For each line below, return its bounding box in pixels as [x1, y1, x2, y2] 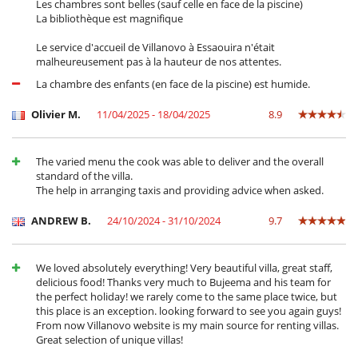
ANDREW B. [29, 213, 91, 229]
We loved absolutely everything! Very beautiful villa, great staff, [36, 261, 332, 276]
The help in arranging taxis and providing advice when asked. [36, 183, 324, 198]
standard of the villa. [36, 169, 133, 184]
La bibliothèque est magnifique [36, 11, 183, 26]
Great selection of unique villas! [36, 332, 183, 348]
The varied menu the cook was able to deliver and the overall [36, 154, 324, 169]
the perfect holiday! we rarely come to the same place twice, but [36, 289, 337, 304]
